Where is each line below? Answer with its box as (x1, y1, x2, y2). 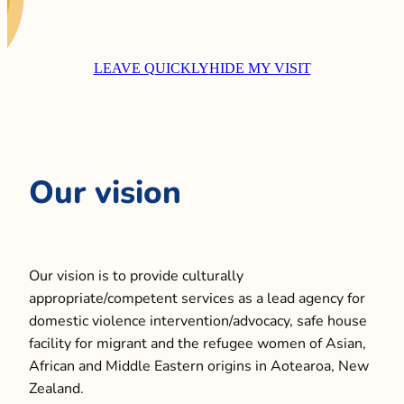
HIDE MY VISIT (208, 60, 311, 76)
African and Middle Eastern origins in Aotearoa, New (29, 354, 369, 374)
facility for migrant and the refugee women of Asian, (29, 332, 366, 352)
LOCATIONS (38, 105, 122, 124)
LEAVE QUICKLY (93, 60, 209, 76)
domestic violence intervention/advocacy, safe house (29, 309, 367, 329)
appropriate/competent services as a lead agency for (29, 287, 365, 307)
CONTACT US (38, 142, 132, 162)
